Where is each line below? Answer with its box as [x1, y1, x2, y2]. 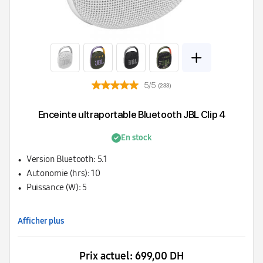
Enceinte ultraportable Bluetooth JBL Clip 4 [38, 109, 225, 121]
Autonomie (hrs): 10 [26, 168, 100, 179]
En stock [120, 133, 152, 143]
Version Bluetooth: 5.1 [26, 154, 107, 165]
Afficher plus [18, 216, 64, 227]
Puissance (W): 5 [26, 182, 87, 193]
